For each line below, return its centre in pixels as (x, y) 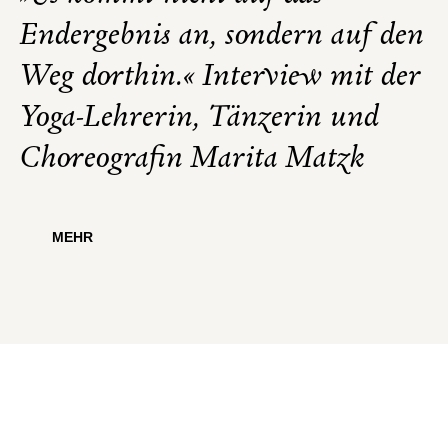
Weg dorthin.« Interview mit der (220, 76)
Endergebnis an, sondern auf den (222, 35)
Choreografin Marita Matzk (192, 158)
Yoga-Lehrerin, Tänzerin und (199, 117)
